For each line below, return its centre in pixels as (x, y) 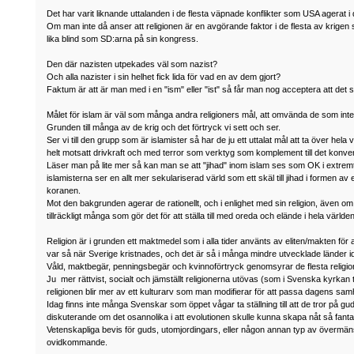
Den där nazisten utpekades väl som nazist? (132, 64)
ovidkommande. (77, 342)
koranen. (64, 190)
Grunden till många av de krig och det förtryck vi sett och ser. (164, 127)
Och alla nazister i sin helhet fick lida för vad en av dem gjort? (164, 76)
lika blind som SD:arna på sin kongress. (124, 38)
